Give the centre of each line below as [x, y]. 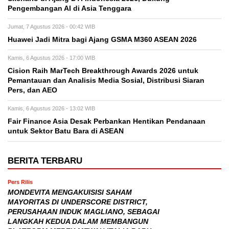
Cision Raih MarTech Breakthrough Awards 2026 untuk [103, 71]
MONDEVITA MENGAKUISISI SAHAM [70, 193]
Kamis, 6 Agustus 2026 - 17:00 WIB [51, 58]
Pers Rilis [20, 182]
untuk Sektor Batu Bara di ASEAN [66, 131]
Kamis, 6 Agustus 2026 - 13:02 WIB [51, 109]
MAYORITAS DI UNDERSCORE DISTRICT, [78, 202]
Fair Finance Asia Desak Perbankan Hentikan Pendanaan [107, 122]
